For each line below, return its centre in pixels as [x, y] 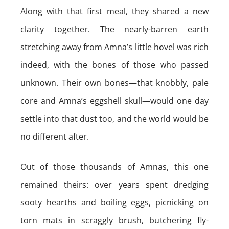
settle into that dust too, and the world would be [114, 119]
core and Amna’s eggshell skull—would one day [114, 101]
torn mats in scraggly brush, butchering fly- [114, 220]
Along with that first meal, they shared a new [114, 11]
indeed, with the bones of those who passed [114, 65]
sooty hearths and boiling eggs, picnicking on [114, 202]
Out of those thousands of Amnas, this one [114, 167]
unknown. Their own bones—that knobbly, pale [114, 83]
